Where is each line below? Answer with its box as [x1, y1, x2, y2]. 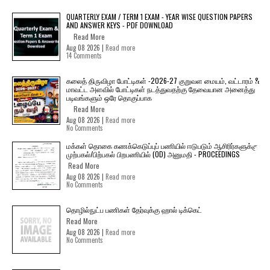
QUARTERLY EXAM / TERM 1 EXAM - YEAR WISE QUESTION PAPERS [66, 11, 253, 22]
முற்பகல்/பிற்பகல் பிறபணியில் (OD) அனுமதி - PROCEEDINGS [66, 149, 240, 159]
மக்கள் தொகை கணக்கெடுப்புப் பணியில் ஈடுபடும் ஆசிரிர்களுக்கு [66, 140, 258, 151]
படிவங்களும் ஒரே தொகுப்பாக [66, 92, 152, 102]
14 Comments [66, 51, 102, 60]
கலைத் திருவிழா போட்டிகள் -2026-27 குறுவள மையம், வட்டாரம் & [66, 75, 259, 86]
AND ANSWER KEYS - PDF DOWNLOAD [66, 20, 173, 30]
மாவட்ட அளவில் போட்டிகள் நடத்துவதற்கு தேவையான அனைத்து [66, 84, 255, 94]
